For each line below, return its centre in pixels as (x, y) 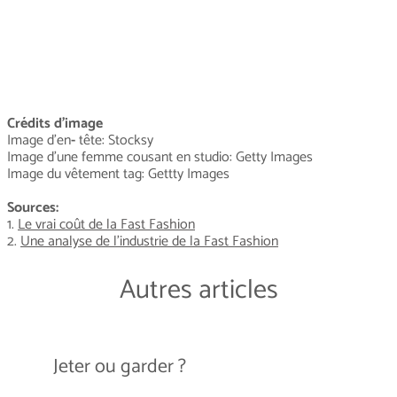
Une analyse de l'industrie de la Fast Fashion (149, 242)
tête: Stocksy (114, 141)
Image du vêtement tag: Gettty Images (122, 175)
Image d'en (39, 141)
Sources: (33, 208)
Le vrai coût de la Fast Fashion (106, 225)
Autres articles (198, 290)
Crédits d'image (57, 124)
